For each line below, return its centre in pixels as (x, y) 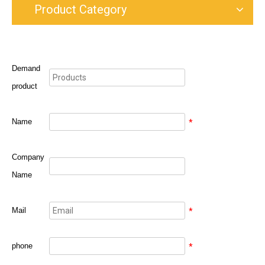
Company (28, 157)
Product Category (80, 9)
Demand (26, 68)
